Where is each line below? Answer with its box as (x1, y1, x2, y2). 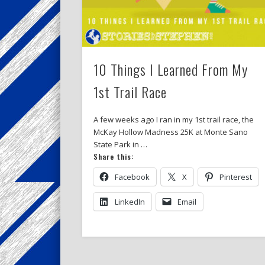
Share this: (93, 151, 134, 162)
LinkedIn (114, 196, 145, 208)
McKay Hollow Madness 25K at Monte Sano (93, 127, 248, 138)
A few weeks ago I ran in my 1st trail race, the (93, 114, 254, 125)
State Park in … (93, 139, 147, 150)
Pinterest (219, 172, 252, 183)
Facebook (114, 172, 150, 183)
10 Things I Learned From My (93, 59, 248, 80)
